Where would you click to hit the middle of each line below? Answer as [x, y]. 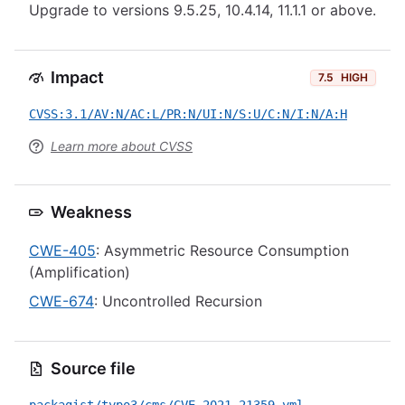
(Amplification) [80, 272]
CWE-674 [61, 301]
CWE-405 [62, 250]
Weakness [91, 212]
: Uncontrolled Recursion [178, 301]
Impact [77, 77]
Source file [93, 368]
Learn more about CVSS [122, 146]
